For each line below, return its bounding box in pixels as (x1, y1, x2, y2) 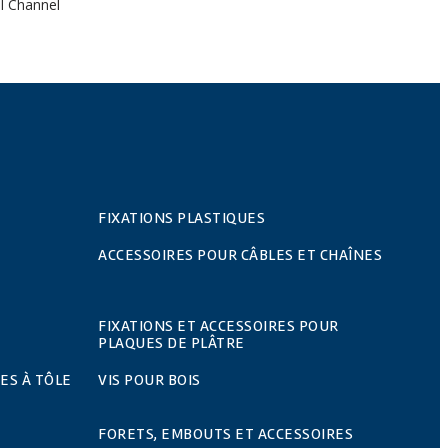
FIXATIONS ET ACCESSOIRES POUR (98, 315, 339, 336)
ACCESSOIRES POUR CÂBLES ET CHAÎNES (98, 244, 382, 265)
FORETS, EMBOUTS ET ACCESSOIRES (98, 423, 353, 444)
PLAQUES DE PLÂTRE (98, 332, 245, 353)
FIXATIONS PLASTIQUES (98, 207, 265, 228)
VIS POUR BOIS (98, 369, 201, 390)
